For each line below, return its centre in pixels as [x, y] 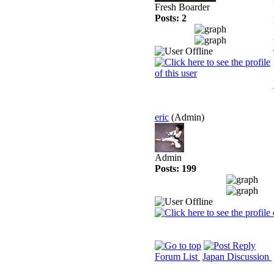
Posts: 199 [176, 168]
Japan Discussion [237, 257]
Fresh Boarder [182, 7]
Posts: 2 [171, 18]
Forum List [177, 257]
